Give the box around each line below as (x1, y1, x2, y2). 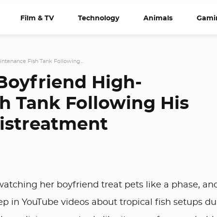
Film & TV (20, 15, 54, 22)
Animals (143, 15, 172, 22)
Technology (78, 15, 119, 22)
